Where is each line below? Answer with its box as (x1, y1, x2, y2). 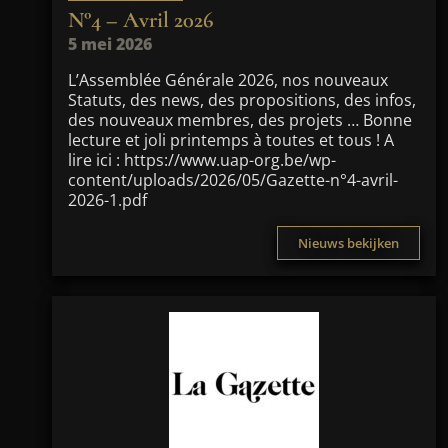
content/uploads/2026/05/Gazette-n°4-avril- (68, 169, 398, 191)
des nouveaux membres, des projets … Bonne (68, 109, 412, 131)
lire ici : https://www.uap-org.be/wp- (68, 149, 336, 171)
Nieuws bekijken (298, 234, 399, 252)
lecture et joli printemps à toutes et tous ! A (68, 129, 394, 151)
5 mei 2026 (68, 33, 152, 55)
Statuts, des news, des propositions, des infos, (68, 89, 416, 111)
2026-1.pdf (68, 189, 147, 211)
